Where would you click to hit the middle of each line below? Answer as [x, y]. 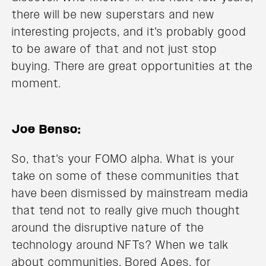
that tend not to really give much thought [126, 210]
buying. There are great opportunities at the [132, 66]
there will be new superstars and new [113, 15]
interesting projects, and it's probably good [129, 32]
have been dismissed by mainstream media [130, 193]
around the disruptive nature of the [108, 228]
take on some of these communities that [126, 176]
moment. [37, 83]
